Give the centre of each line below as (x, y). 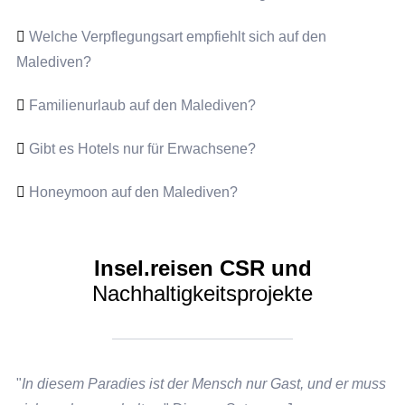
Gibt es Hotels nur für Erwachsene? (142, 148)
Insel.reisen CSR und (202, 268)
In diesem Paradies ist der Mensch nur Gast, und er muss (203, 383)
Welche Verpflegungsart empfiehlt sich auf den (177, 36)
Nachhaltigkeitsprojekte (202, 293)
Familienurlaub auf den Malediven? (142, 105)
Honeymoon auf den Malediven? (133, 192)
